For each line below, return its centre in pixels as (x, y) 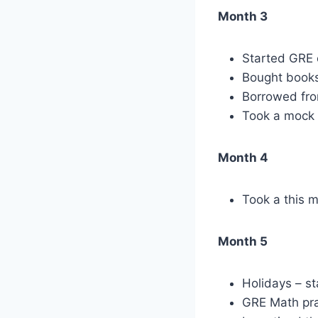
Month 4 (243, 157)
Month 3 (243, 16)
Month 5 (243, 241)
